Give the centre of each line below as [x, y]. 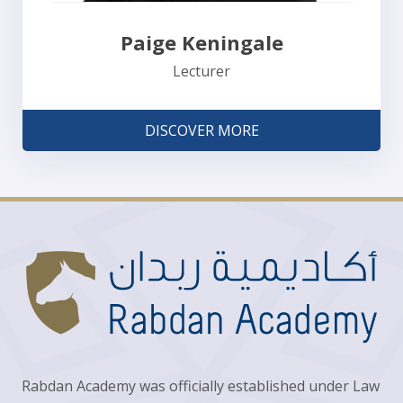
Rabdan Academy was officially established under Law [201, 386]
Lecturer [201, 71]
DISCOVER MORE [201, 130]
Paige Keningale [201, 42]
